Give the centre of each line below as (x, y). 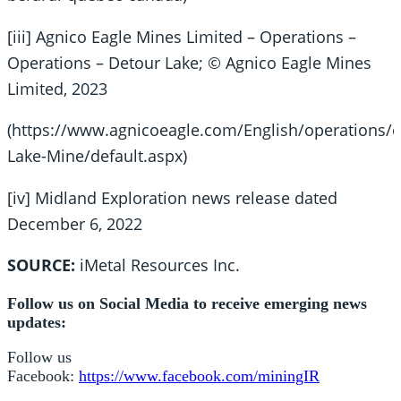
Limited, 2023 (57, 88)
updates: (37, 322)
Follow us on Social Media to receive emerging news (187, 303)
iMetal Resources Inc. (160, 265)
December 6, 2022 (75, 223)
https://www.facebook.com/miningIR (199, 375)
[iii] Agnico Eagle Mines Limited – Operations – (182, 36)
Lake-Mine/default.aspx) (97, 156)
